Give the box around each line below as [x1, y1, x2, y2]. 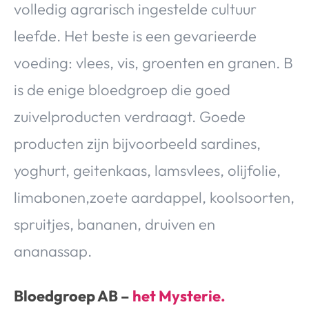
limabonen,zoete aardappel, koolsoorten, [14, 188, 295, 208]
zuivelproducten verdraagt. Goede [14, 107, 246, 127]
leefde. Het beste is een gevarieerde [14, 26, 257, 46]
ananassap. [14, 241, 92, 261]
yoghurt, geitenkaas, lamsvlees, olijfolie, [14, 161, 281, 181]
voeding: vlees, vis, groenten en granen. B [14, 53, 293, 73]
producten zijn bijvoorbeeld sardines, [14, 134, 261, 154]
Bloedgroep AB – [14, 286, 132, 306]
